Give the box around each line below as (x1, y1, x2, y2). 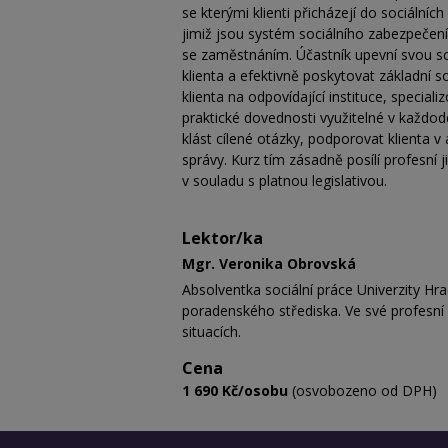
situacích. (182, 322, 241, 342)
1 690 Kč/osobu (182, 381, 288, 401)
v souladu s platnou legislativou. (182, 170, 387, 190)
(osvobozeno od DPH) (288, 381, 437, 401)
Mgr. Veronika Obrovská (182, 254, 356, 274)
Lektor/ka (182, 226, 263, 249)
